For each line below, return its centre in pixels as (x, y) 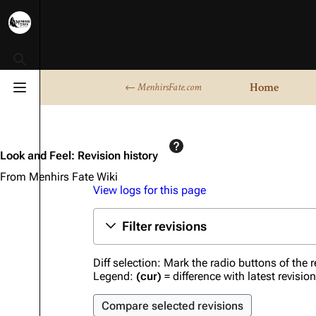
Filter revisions (164, 226)
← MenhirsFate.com (163, 87)
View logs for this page (150, 190)
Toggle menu (52, 94)
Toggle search (55, 66)
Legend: (115, 276)
